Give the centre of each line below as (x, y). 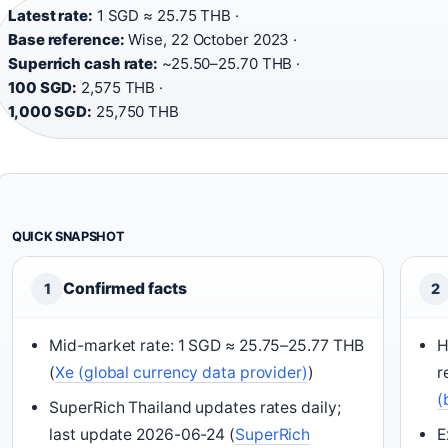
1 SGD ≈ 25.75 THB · (165, 15)
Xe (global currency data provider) (181, 372)
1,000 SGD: (50, 111)
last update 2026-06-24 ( (142, 434)
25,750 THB (135, 111)
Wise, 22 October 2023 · (211, 39)
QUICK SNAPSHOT (68, 236)
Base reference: (66, 39)
